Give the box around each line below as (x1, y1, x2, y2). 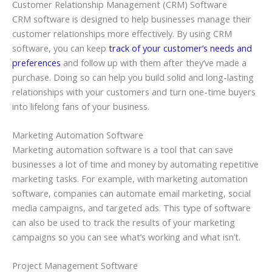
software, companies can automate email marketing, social (12, 187, 251, 199)
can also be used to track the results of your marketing (12, 216, 235, 228)
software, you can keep (12, 41, 109, 54)
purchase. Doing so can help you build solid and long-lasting (12, 70, 254, 83)
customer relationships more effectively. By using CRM (12, 27, 232, 39)
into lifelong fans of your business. (12, 100, 149, 112)
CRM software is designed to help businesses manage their (12, 12, 251, 25)
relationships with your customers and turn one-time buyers (12, 85, 256, 98)
